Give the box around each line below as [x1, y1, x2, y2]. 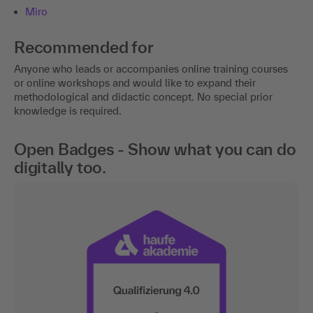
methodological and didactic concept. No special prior [14, 91, 272, 103]
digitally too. [14, 158, 106, 177]
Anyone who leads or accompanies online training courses [14, 63, 288, 75]
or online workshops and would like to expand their [14, 77, 256, 89]
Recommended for [14, 38, 154, 57]
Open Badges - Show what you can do [14, 140, 296, 159]
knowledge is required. [14, 105, 122, 117]
